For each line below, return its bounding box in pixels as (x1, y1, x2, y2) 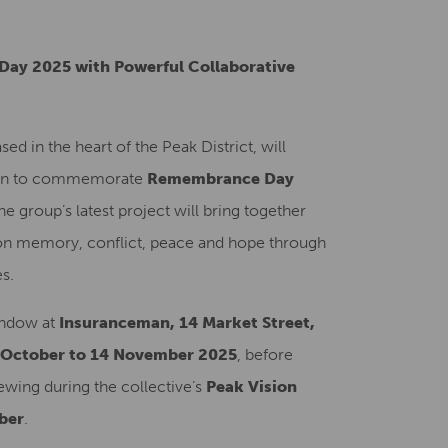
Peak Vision (206, 377, 297, 396)
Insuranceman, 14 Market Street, (59, 313, 315, 332)
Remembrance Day (147, 169, 294, 188)
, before (237, 345, 293, 364)
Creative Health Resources (24, 27, 216, 46)
